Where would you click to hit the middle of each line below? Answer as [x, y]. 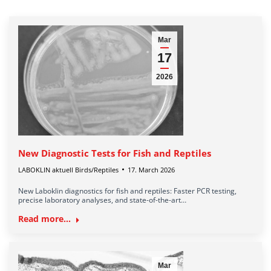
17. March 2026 [151, 169]
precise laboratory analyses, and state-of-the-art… [102, 200]
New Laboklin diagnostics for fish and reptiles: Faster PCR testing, [127, 191]
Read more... [44, 218]
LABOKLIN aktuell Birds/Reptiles [68, 169]
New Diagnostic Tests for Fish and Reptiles [115, 153]
